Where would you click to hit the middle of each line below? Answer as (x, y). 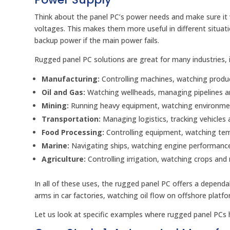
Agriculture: (64, 159)
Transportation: (71, 119)
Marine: (56, 146)
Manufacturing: (71, 79)
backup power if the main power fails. (97, 41)
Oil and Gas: (64, 92)
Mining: (55, 106)
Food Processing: (73, 132)
